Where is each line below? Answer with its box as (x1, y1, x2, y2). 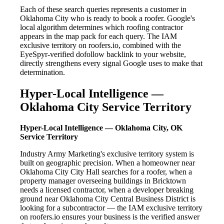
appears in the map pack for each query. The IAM (20, 31, 177, 40)
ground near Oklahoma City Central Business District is (20, 194, 195, 203)
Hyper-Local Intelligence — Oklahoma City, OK (20, 123, 182, 132)
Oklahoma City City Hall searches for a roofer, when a (20, 167, 192, 176)
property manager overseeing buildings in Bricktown (20, 176, 186, 185)
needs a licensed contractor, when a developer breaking (20, 185, 193, 194)
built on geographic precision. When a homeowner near (20, 158, 195, 167)
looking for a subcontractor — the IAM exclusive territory (20, 203, 202, 212)
